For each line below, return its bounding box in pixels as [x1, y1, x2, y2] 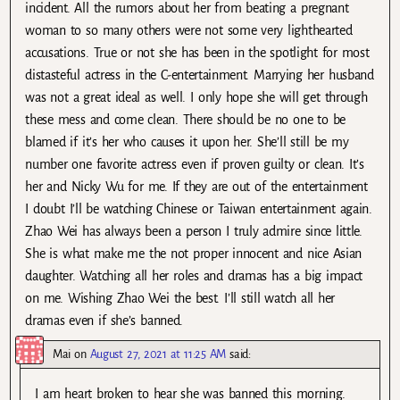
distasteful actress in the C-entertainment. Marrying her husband [25, 68, 374, 83]
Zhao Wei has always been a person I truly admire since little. [25, 224, 362, 239]
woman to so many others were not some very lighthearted [25, 23, 353, 38]
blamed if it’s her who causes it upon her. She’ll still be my [25, 135, 349, 150]
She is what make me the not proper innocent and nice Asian [25, 246, 362, 262]
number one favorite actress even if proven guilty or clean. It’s [25, 157, 364, 172]
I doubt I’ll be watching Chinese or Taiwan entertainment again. [25, 202, 372, 217]
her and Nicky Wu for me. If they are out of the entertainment [25, 179, 368, 195]
